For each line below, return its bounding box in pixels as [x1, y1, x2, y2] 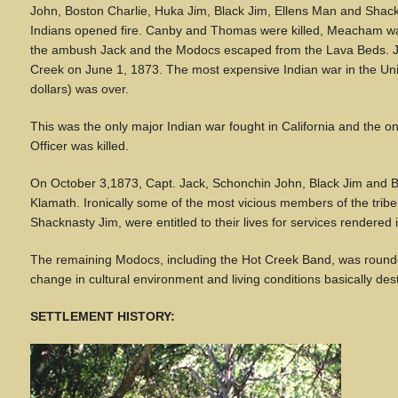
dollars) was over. [30, 82, 129, 96]
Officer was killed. [30, 139, 129, 153]
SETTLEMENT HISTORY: [30, 309, 175, 323]
